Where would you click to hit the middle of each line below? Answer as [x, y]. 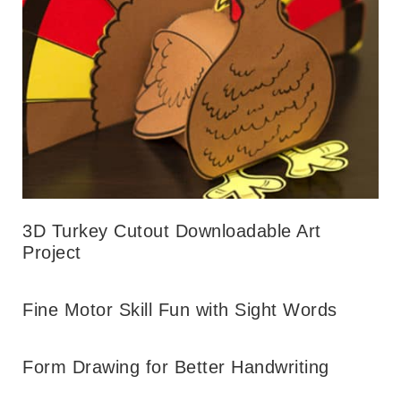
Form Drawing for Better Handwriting [176, 367]
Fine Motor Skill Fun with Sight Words [180, 309]
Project [52, 252]
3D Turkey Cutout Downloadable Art [172, 230]
